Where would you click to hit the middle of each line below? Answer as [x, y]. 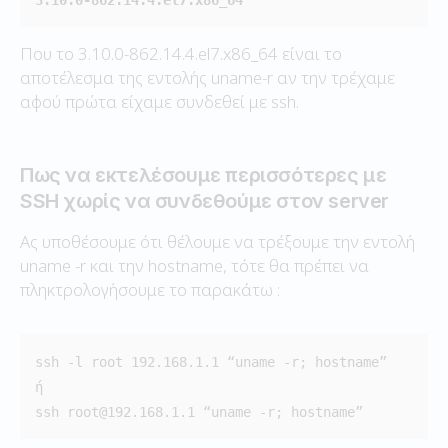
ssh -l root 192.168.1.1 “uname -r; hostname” [211, 361]
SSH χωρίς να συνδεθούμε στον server [204, 200]
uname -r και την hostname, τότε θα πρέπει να [194, 265]
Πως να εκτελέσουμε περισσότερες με [203, 174]
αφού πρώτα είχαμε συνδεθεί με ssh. [159, 101]
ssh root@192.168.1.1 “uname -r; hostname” [199, 411]
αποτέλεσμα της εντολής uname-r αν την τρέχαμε [207, 77]
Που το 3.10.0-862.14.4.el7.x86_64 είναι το [181, 53]
